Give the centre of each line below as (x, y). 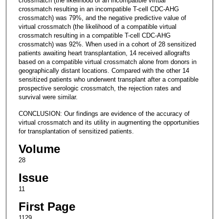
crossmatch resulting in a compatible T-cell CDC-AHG (94, 35)
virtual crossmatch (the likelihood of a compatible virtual (97, 26)
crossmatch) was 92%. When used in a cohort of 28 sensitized (107, 44)
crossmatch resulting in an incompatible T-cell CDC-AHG (99, 9)
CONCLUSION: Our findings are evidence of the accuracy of (104, 113)
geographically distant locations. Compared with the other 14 (104, 70)
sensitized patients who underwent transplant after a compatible (108, 79)
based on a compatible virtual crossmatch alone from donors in (107, 62)
